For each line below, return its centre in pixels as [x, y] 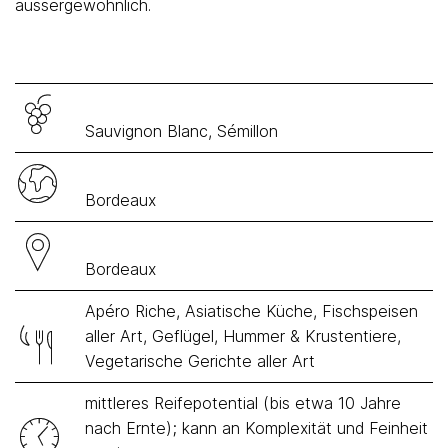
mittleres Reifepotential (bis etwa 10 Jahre [243, 403]
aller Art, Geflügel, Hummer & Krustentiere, [243, 336]
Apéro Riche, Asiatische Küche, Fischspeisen [251, 311]
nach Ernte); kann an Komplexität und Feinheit [256, 428]
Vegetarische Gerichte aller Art [200, 361]
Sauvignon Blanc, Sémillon [181, 131]
